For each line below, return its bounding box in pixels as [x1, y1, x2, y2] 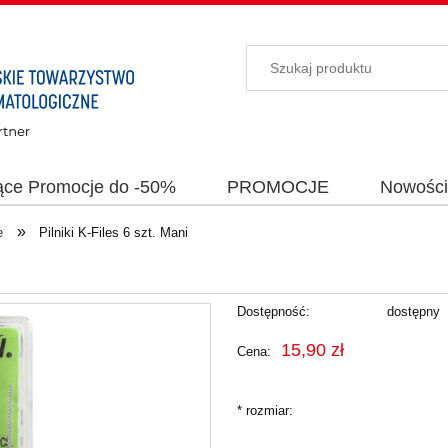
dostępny [387, 304, 441, 320]
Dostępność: [236, 304, 310, 320]
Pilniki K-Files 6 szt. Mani [39, 225, 189, 240]
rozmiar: [241, 403, 293, 419]
